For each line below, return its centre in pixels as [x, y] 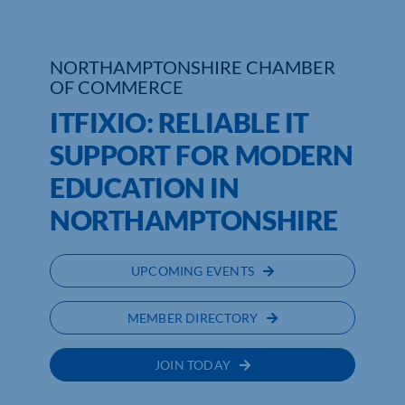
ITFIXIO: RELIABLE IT [179, 122]
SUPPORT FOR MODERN [201, 155]
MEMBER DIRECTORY [193, 318]
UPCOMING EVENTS [193, 271]
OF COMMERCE [116, 87]
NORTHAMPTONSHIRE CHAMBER [192, 67]
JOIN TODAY [193, 365]
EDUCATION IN [144, 188]
